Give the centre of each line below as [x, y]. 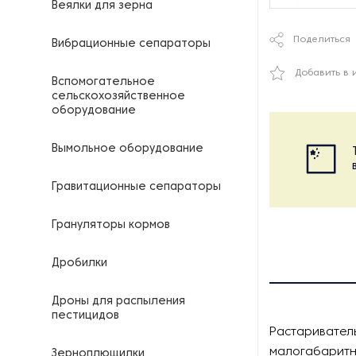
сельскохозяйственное [118, 97]
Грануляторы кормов [111, 225]
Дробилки [79, 263]
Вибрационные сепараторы [131, 44]
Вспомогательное [103, 82]
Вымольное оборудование [128, 149]
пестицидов [85, 316]
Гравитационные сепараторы [136, 187]
